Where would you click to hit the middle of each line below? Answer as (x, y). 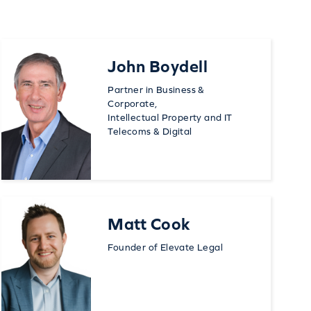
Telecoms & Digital (150, 131)
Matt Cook (149, 224)
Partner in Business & (156, 90)
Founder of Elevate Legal (165, 247)
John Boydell (158, 66)
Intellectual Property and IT (170, 117)
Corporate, (133, 103)
